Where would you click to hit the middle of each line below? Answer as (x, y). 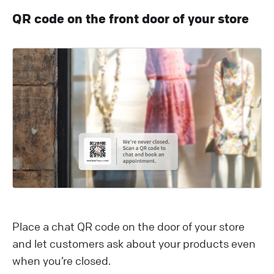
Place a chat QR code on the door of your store (128, 227)
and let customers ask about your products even (134, 244)
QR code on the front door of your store (131, 18)
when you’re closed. (63, 261)
